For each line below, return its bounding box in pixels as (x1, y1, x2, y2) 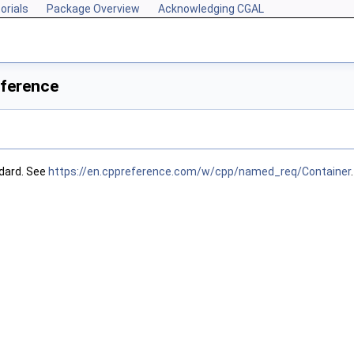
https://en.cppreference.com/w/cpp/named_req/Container (48, 165, 351, 179)
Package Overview (47, 2, 140, 15)
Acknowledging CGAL (158, 2, 264, 15)
